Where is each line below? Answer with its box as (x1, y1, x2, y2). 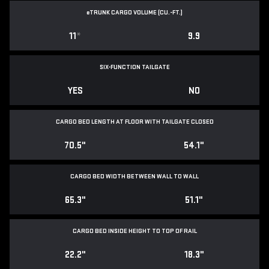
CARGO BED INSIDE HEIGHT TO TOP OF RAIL (72, 227, 197, 235)
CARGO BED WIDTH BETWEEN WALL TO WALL (70, 172, 199, 181)
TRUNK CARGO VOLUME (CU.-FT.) (89, 8, 183, 17)
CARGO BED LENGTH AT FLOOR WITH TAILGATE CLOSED (55, 118, 214, 126)
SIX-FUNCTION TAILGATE (99, 63, 170, 71)
